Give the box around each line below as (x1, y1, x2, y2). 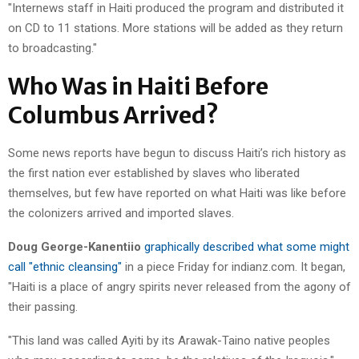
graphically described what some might (144, 239, 349, 254)
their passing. (8, 299, 78, 314)
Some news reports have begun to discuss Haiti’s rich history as (8, 145, 346, 160)
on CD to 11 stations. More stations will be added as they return (8, 20, 343, 35)
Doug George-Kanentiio (8, 239, 141, 254)
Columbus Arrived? (8, 100, 219, 130)
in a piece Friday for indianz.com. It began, (122, 259, 345, 274)
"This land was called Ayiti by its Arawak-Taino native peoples (8, 333, 330, 348)
